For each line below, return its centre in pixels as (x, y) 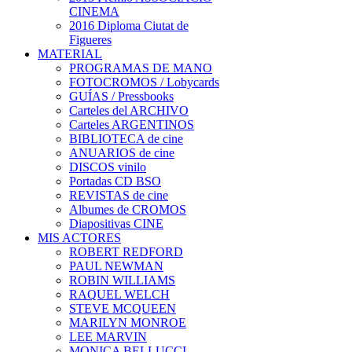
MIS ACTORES (79, 238)
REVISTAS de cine (119, 195)
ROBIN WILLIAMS (122, 280)
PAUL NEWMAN (116, 266)
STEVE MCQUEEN (123, 308)
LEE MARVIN (108, 337)
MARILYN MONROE (128, 323)
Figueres (90, 40)
